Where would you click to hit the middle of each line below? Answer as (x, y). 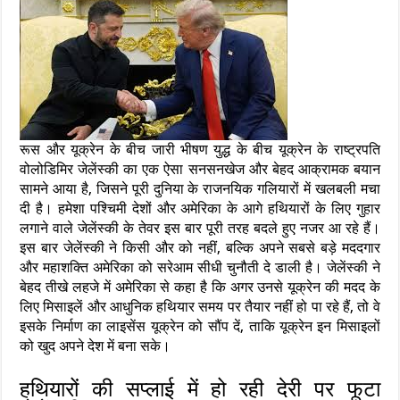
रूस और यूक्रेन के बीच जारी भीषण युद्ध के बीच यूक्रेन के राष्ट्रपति (200, 150)
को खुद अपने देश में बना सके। (96, 346)
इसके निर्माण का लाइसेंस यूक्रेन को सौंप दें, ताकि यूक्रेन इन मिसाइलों (200, 327)
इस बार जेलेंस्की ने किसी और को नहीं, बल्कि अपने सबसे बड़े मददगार (200, 248)
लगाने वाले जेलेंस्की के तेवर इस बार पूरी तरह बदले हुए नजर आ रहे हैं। (200, 229)
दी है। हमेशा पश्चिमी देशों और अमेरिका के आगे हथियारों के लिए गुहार (200, 209)
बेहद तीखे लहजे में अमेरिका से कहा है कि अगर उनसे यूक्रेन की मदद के (200, 287)
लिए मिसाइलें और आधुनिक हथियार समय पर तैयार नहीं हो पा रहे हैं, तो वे (200, 307)
